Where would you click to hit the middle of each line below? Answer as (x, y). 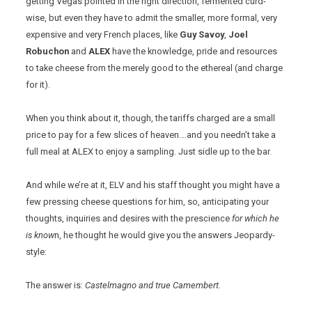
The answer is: (56, 286)
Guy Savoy (202, 35)
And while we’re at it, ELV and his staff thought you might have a (153, 185)
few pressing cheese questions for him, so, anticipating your (148, 202)
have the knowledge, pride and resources (194, 52)
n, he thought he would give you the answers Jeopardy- (165, 235)
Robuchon (48, 52)
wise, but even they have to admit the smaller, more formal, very (152, 18)
